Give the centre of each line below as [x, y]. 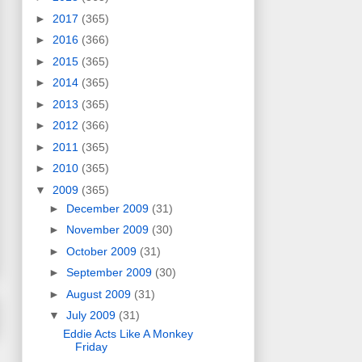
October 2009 [103, 251]
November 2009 [109, 230]
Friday [91, 347]
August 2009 [100, 294]
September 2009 [110, 273]
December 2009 [109, 208]
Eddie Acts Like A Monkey [128, 334]
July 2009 [92, 316]
